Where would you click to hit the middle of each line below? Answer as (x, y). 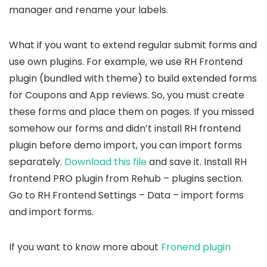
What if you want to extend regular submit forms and (133, 45)
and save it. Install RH (197, 162)
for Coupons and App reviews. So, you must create (127, 95)
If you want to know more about (85, 247)
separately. (37, 162)
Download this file (105, 162)
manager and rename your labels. (89, 10)
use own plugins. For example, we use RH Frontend (126, 62)
